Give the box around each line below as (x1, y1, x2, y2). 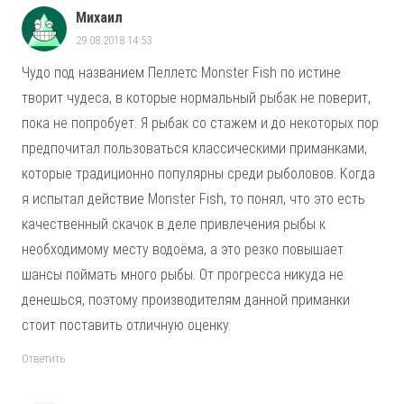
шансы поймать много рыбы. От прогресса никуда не (22, 265, 344, 283)
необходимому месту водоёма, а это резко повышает (22, 240, 344, 258)
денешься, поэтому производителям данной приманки (22, 290, 350, 308)
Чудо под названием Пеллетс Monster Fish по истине (22, 63, 341, 81)
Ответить (22, 352, 66, 366)
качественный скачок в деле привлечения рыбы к (22, 215, 326, 233)
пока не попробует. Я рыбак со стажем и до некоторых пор (22, 114, 379, 132)
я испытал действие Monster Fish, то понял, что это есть (22, 189, 365, 207)
